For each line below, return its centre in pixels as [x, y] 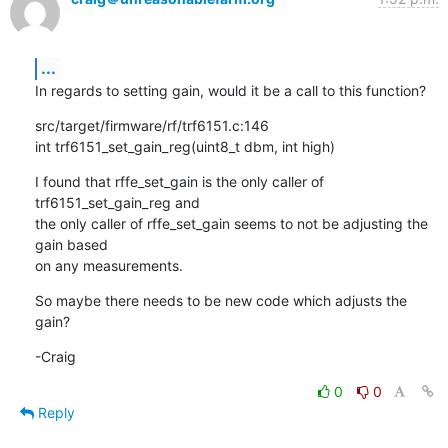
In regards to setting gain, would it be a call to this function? [230, 90]
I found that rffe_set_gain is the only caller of [179, 181]
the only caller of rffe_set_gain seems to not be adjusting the [231, 223]
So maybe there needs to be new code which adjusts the [220, 300]
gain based [71, 244]
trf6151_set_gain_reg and [117, 202]
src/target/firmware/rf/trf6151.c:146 [151, 125]
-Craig [55, 356]
